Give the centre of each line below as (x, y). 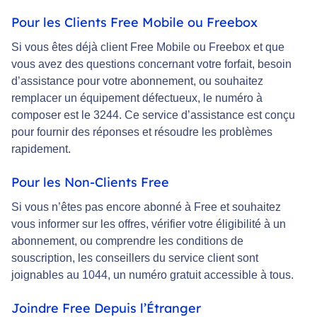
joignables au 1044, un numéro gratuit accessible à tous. (152, 275)
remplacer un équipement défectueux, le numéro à (137, 98)
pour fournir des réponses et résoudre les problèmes (142, 132)
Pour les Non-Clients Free (90, 183)
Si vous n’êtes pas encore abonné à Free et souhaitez (146, 207)
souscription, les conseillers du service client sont (135, 258)
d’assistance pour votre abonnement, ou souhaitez (137, 81)
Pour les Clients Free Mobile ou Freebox (134, 23)
